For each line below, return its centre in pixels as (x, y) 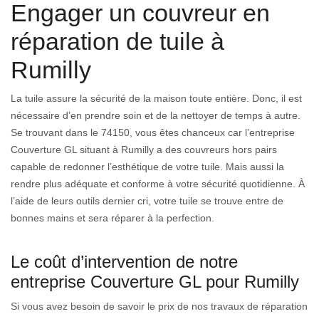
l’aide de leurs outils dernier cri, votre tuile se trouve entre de (147, 200)
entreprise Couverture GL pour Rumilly (155, 281)
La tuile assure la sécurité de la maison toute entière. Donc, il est (156, 98)
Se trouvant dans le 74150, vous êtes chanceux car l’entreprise (153, 132)
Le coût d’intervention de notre (124, 261)
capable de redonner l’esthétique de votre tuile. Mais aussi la (147, 166)
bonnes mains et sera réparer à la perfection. (113, 218)
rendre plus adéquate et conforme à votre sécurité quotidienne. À (158, 183)
